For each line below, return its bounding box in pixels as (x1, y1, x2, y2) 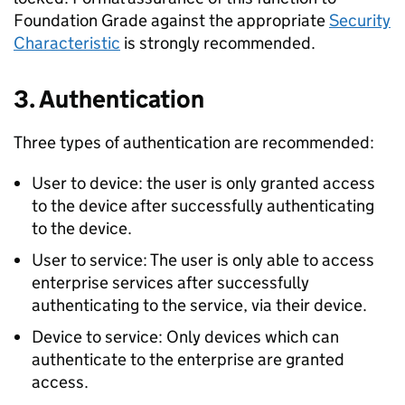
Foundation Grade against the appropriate (14, 10, 329, 31)
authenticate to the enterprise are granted (32, 349, 344, 370)
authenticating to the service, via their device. (32, 295, 367, 316)
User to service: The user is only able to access (32, 250, 374, 270)
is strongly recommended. (120, 33, 316, 53)
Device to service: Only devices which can (32, 326, 339, 347)
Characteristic (14, 33, 120, 53)
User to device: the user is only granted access (32, 173, 375, 193)
